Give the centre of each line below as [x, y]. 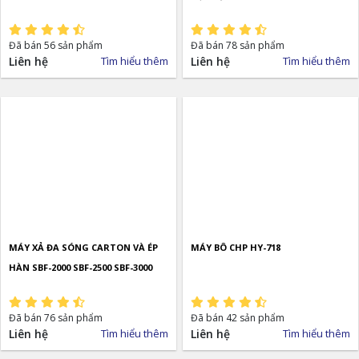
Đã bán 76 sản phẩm [56, 317]
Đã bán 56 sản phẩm [56, 45]
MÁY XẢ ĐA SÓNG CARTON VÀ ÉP [83, 247]
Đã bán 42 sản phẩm [238, 317]
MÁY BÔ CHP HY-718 [236, 247]
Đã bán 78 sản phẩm [238, 45]
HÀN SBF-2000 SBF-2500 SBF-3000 [81, 267]
